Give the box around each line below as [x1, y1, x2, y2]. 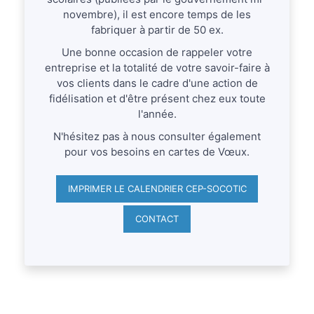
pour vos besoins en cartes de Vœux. [64, 144, 250, 158]
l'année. [137, 107, 177, 121]
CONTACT [135, 213, 179, 225]
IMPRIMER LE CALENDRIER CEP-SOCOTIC [67, 182, 247, 194]
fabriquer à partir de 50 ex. [90, 22, 224, 36]
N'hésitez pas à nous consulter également [53, 129, 261, 143]
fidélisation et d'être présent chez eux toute [48, 91, 266, 105]
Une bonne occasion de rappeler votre [62, 45, 252, 59]
